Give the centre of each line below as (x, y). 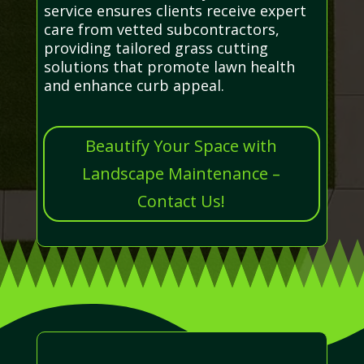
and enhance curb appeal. (134, 85)
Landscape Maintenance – (182, 173)
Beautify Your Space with (182, 145)
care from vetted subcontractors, (161, 29)
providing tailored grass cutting (156, 48)
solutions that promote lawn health (169, 66)
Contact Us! (182, 201)
